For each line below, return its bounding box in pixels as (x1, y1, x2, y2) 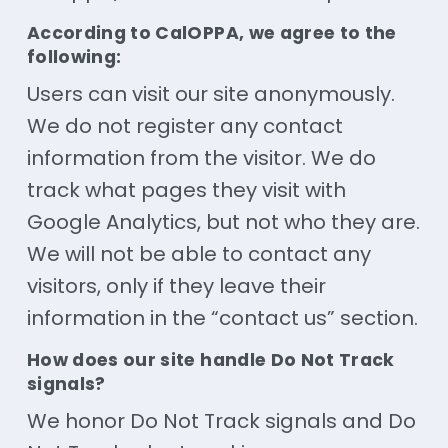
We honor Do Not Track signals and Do (26, 406, 416, 435)
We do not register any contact (26, 112, 343, 141)
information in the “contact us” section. (26, 304, 418, 333)
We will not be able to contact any (26, 240, 371, 269)
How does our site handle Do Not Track (26, 348, 395, 373)
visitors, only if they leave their (26, 272, 326, 301)
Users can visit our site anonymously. (26, 80, 395, 109)
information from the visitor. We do (26, 144, 376, 173)
